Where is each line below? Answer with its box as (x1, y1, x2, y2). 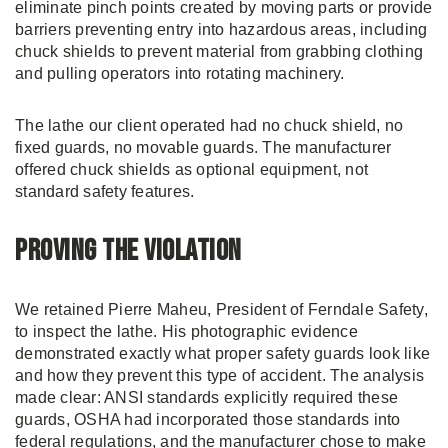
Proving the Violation (15, 233, 242, 269)
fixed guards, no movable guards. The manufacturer (15, 139, 392, 156)
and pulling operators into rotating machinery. (15, 65, 345, 82)
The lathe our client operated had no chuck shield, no (15, 117, 404, 134)
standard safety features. (15, 183, 195, 200)
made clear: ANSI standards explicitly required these (15, 389, 398, 406)
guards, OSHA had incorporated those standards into (15, 411, 401, 428)
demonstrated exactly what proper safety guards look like (15, 345, 430, 362)
